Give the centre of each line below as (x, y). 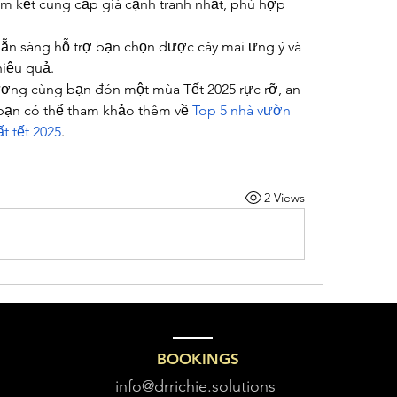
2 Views (284, 197)
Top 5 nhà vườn (241, 111)
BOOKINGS (198, 359)
